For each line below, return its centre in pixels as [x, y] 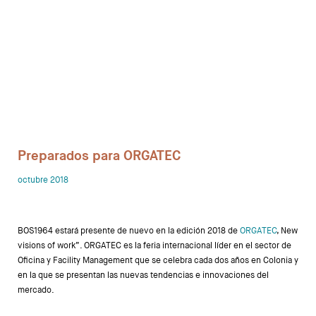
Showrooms [150, 152]
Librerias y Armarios [150, 74]
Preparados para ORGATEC [99, 156]
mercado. [36, 290]
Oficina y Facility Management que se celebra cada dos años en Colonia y [158, 260]
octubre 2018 [43, 180]
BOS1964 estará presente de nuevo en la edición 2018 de [129, 231]
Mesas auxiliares [150, 46]
